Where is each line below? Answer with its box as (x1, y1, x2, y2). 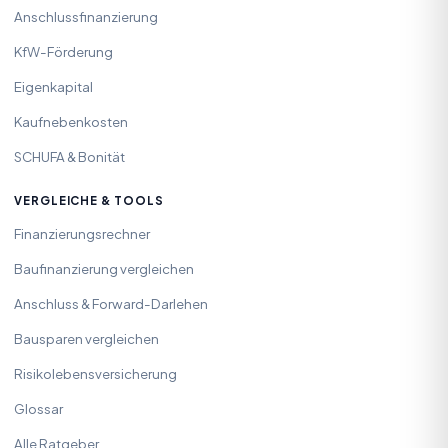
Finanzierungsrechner (14, 224, 150, 242)
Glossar (14, 399, 63, 417)
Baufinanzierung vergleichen (14, 259, 194, 277)
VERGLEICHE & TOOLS (14, 193, 164, 209)
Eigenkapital (14, 77, 93, 95)
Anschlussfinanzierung (14, 7, 158, 25)
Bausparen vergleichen (14, 329, 159, 347)
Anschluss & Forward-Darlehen (14, 294, 208, 312)
